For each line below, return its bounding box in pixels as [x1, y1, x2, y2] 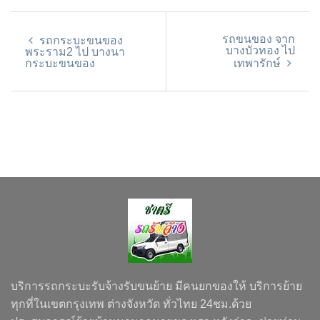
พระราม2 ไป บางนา [25, 46, 125, 59]
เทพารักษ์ [234, 57, 284, 70]
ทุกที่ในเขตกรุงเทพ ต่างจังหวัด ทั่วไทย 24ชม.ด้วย [11, 298, 251, 311]
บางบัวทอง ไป [226, 44, 295, 57]
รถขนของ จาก [222, 33, 295, 46]
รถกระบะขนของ [36, 34, 123, 47]
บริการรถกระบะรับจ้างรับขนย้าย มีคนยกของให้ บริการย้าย [11, 280, 302, 293]
